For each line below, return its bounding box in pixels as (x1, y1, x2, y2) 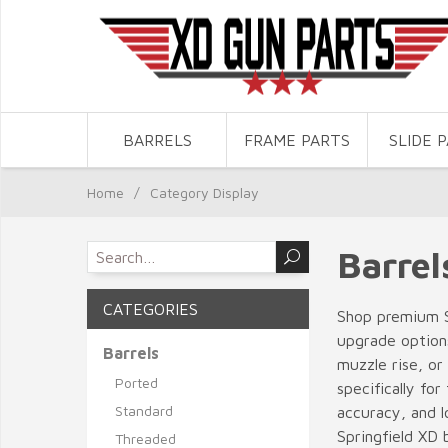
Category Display (150, 184, 259, 201)
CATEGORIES (103, 300, 198, 318)
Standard (115, 402, 173, 419)
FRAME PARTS (244, 131, 351, 149)
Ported (115, 374, 158, 391)
